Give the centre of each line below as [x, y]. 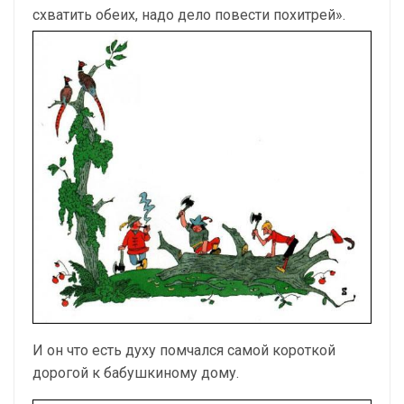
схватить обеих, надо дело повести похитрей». [189, 15]
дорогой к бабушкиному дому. [136, 372]
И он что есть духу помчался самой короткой [184, 350]
